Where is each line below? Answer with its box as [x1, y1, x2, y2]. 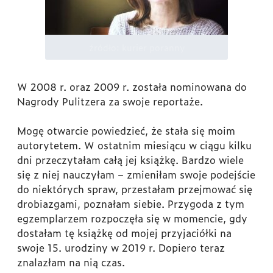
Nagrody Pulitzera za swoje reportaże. [17, 94, 203, 109]
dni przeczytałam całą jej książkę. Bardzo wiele [17, 152, 244, 168]
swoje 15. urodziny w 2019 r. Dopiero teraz [17, 240, 225, 255]
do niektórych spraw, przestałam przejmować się [17, 182, 252, 197]
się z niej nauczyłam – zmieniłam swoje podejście [17, 167, 255, 182]
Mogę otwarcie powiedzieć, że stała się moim [17, 123, 235, 138]
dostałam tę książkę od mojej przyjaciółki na [17, 225, 232, 241]
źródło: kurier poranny [88, 41, 185, 54]
